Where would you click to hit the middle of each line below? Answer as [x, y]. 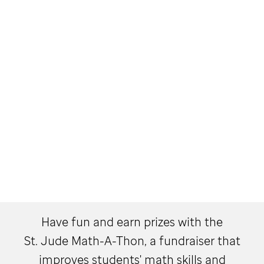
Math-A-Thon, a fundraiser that [154, 240]
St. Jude [46, 240]
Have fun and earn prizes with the [132, 222]
